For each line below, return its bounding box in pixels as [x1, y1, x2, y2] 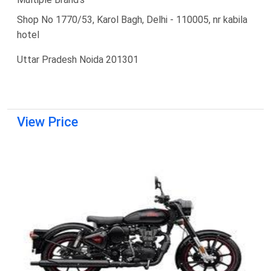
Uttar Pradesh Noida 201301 [17, 53, 139, 65]
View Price [17, 114, 78, 129]
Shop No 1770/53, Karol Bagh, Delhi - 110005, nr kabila [17, 13, 247, 25]
